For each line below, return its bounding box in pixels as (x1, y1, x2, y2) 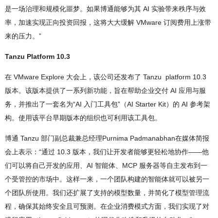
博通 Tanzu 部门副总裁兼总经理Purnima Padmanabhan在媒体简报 (5, 134, 209, 143)
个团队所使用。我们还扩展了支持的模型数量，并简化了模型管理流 (5, 189, 209, 197)
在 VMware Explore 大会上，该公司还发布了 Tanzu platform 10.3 (5, 73, 206, 81)
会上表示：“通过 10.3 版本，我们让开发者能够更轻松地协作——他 (5, 148, 209, 156)
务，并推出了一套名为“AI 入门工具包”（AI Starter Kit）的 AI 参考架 (5, 100, 210, 109)
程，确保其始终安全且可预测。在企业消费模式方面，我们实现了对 (5, 202, 209, 211)
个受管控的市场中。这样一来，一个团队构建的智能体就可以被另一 (5, 175, 209, 183)
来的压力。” (5, 32, 41, 40)
